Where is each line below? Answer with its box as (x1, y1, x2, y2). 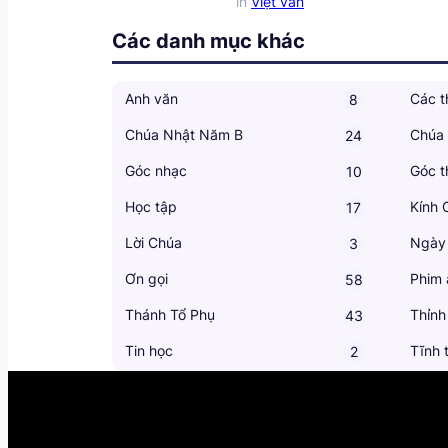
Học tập (125, 197, 177, 215)
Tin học (125, 341, 173, 359)
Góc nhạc (125, 161, 187, 179)
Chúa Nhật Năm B (125, 125, 243, 143)
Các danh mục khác (112, 28, 305, 53)
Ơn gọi (125, 269, 168, 287)
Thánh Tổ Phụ (125, 305, 215, 323)
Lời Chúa (125, 233, 182, 251)
